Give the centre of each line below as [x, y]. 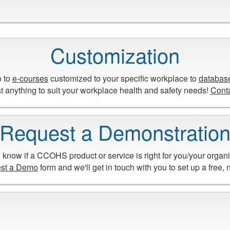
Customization [115, 55]
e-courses [30, 78]
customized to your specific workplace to [123, 78]
